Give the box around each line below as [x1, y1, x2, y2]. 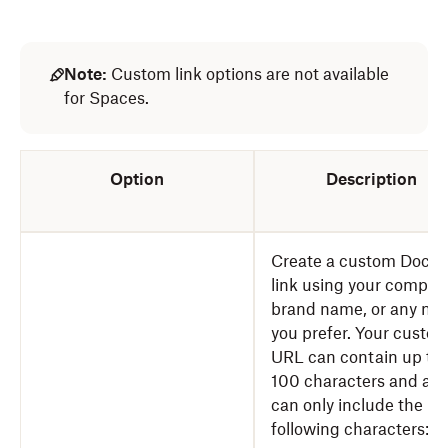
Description [325, 169, 417, 189]
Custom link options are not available [107, 64, 389, 84]
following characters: [271, 419, 429, 439]
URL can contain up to [271, 347, 441, 367]
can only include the [271, 395, 423, 415]
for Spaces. [64, 88, 149, 108]
